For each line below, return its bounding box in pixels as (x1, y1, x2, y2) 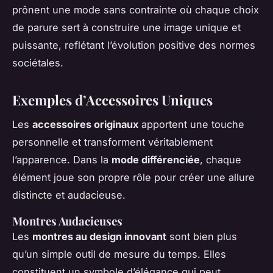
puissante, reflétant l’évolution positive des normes (12, 38, 255, 51)
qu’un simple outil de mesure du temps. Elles (12, 248, 226, 261)
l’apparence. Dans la (12, 154, 112, 166)
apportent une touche (138, 118, 244, 131)
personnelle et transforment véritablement (12, 136, 213, 149)
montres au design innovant (32, 230, 166, 243)
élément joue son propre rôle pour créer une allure (12, 171, 255, 184)
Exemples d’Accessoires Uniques (12, 90, 213, 109)
